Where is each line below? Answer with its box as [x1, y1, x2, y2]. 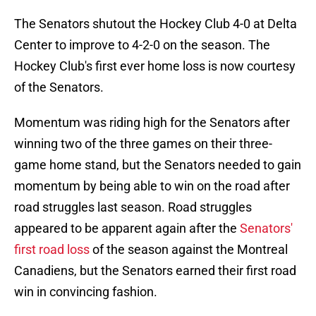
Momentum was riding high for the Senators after [14, 115, 290, 130]
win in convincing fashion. [14, 284, 157, 300]
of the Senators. [14, 80, 104, 95]
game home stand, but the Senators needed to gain [14, 157, 301, 173]
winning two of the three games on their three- [14, 136, 272, 152]
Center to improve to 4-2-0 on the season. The [14, 37, 270, 53]
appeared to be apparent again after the [14, 221, 240, 236]
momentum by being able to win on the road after [14, 178, 290, 194]
